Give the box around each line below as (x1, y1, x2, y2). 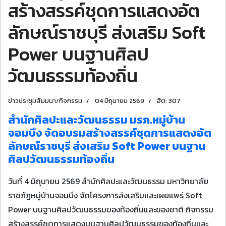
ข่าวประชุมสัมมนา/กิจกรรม (8, 96, 82, 105)
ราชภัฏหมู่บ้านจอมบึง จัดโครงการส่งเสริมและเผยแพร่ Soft (8, 189, 202, 201)
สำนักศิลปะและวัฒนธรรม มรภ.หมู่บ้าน (8, 111, 185, 128)
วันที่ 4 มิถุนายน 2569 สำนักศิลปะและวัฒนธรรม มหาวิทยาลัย (8, 175, 208, 187)
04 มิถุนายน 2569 (95, 96, 144, 105)
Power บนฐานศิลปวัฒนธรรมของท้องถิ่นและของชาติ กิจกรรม (8, 203, 213, 215)
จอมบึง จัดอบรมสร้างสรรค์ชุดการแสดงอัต (8, 125, 211, 141)
